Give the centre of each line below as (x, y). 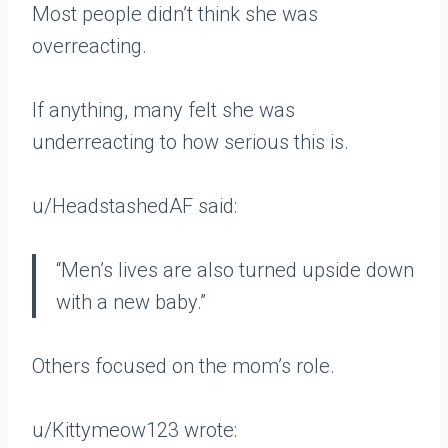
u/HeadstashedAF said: (134, 206)
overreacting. (89, 46)
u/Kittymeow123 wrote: (134, 430)
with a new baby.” (131, 302)
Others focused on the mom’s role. (183, 366)
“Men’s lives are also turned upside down (235, 270)
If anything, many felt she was (163, 110)
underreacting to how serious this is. (190, 142)
